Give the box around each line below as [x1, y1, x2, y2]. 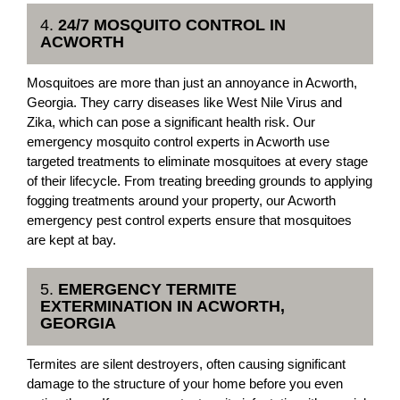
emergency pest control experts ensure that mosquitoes [27, 212, 352, 228]
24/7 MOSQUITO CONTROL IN [58, 16, 286, 34]
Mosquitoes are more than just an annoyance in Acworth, [27, 75, 357, 90]
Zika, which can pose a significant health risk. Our [27, 114, 315, 129]
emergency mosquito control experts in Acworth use [27, 134, 329, 149]
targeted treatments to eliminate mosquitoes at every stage [27, 154, 368, 169]
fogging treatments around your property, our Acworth [27, 193, 336, 208]
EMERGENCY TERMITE [58, 280, 237, 298]
